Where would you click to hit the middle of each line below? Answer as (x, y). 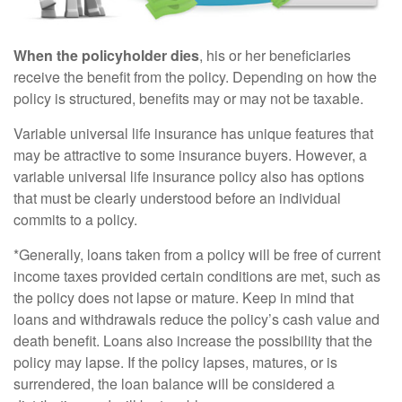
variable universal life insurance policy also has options (189, 177)
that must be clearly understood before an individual (177, 198)
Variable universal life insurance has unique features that (193, 134)
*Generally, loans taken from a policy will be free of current (197, 255)
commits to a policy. (75, 220)
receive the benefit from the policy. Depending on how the (195, 77)
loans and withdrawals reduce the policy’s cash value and (197, 319)
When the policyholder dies (106, 56)
